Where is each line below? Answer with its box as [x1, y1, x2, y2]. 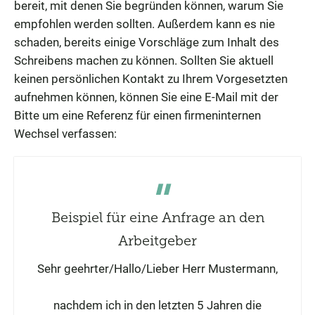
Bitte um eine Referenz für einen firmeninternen [14, 108, 261, 122]
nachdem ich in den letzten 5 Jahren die [53, 297, 262, 312]
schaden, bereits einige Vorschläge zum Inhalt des [14, 34, 279, 49]
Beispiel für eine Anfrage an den [51, 208, 264, 226]
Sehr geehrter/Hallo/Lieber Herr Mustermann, [37, 261, 278, 276]
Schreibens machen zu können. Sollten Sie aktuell [14, 53, 274, 67]
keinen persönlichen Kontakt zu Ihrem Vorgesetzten [14, 71, 288, 86]
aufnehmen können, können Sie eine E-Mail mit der [14, 89, 278, 104]
